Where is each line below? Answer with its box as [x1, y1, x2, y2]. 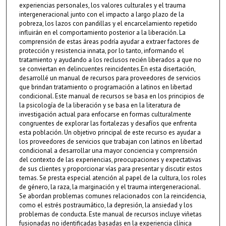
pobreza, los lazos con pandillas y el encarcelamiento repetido [19, 19, 197, 28]
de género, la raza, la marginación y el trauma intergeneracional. [19, 183, 200, 192]
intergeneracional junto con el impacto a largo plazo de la [19, 10, 184, 19]
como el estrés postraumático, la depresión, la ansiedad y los [19, 201, 193, 210]
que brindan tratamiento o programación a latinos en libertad [19, 83, 192, 92]
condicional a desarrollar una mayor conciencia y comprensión [19, 146, 197, 155]
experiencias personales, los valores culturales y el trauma [19, 1, 186, 10]
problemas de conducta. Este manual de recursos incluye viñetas [19, 210, 202, 219]
